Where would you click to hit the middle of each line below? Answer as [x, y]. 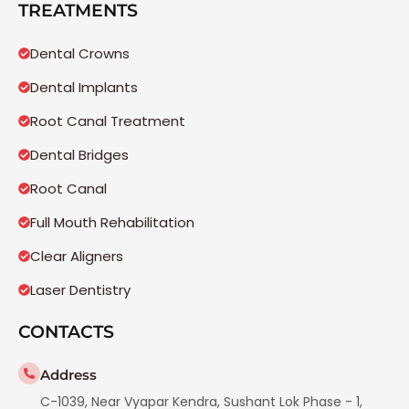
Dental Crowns [80, 54]
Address [68, 375]
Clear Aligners [77, 257]
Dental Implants [84, 88]
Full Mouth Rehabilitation [112, 223]
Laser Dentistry [80, 290]
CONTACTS [66, 332]
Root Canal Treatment [108, 121]
